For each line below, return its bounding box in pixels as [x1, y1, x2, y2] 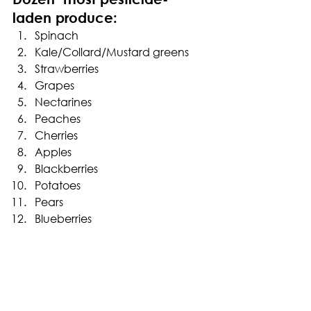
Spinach [35, 27, 78, 42]
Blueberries [35, 210, 92, 226]
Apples [35, 144, 72, 159]
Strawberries [35, 60, 99, 76]
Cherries [35, 127, 78, 142]
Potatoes [35, 177, 81, 192]
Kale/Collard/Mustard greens [35, 44, 189, 59]
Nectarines [35, 94, 92, 109]
